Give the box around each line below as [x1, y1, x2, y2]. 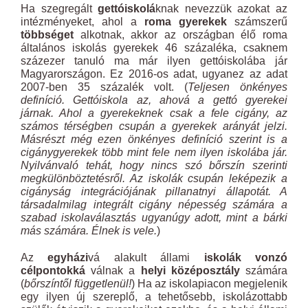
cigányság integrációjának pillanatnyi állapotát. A [21, 186, 287, 197]
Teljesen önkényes [188, 81, 287, 93]
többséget [21, 29, 74, 41]
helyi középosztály [140, 265, 240, 276]
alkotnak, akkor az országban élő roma [74, 29, 287, 41]
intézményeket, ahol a [21, 16, 144, 27]
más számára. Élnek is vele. [21, 225, 157, 236]
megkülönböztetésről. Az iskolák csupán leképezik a [21, 173, 287, 184]
